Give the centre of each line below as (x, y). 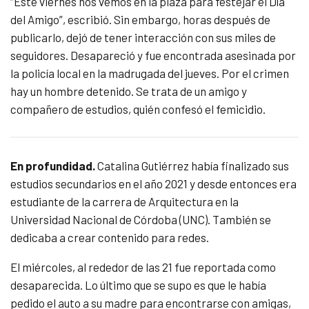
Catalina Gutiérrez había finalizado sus (193, 166)
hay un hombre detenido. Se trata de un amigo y (129, 91)
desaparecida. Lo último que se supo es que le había (138, 285)
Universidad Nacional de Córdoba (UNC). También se (141, 220)
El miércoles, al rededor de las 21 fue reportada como (143, 267)
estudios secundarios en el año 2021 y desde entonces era (153, 184)
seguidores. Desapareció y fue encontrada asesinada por (153, 56)
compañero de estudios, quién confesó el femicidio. (138, 109)
